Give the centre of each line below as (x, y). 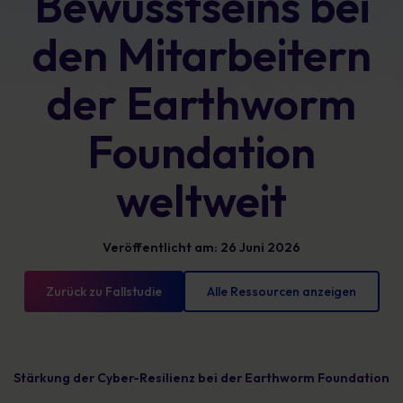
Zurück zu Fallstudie (103, 291)
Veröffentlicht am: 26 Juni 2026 (201, 247)
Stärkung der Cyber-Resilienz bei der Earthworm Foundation (201, 378)
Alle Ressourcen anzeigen (281, 291)
